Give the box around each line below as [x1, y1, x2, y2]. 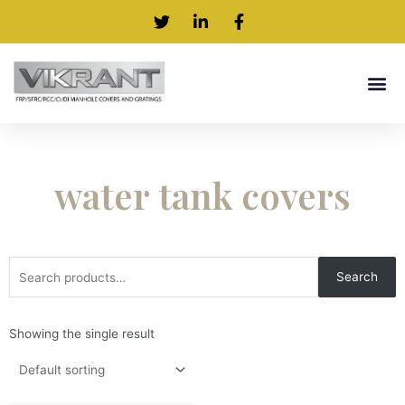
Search [336, 269, 378, 285]
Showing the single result [9, 325, 155, 341]
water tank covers [54, 171, 351, 220]
